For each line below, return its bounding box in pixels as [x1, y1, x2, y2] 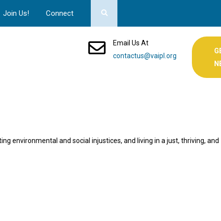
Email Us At [113, 39, 148, 47]
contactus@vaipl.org [113, 52, 177, 60]
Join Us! [3, 9, 29, 18]
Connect [46, 9, 74, 18]
